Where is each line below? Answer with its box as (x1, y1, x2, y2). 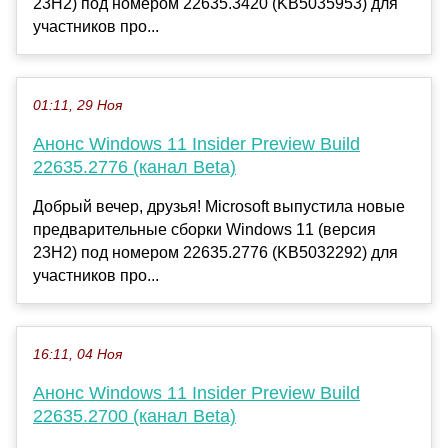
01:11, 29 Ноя (33, 98, 122, 114)
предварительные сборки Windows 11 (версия (33, 221, 376, 239)
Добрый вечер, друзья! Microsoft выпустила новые (33, 198, 405, 216)
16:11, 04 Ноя (33, 347, 122, 363)
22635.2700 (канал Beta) (33, 406, 236, 427)
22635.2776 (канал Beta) (33, 157, 236, 178)
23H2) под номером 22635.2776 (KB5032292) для (33, 244, 398, 262)
